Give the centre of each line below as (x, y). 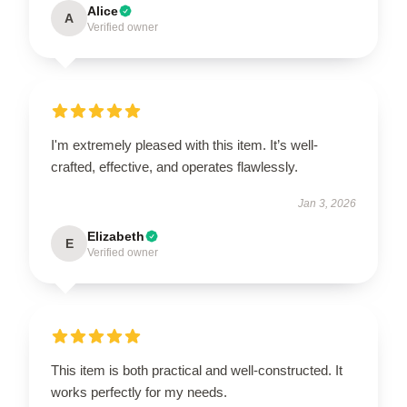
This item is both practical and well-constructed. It (197, 370)
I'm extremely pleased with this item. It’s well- (184, 144)
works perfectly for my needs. (139, 392)
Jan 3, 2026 (327, 203)
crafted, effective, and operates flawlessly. (174, 166)
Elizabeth (116, 236)
